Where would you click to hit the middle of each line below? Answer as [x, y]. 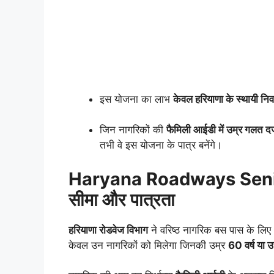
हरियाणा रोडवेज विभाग [108, 230]
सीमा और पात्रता [122, 199]
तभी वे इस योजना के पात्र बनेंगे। [161, 145]
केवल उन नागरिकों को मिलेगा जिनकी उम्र [148, 245]
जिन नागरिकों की [133, 130]
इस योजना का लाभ [136, 99]
